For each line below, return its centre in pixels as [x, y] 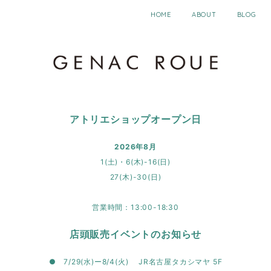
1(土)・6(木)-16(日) [135, 162]
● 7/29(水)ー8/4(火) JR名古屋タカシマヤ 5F [135, 262]
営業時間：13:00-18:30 [135, 207]
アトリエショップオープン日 [135, 119]
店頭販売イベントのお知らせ [135, 234]
